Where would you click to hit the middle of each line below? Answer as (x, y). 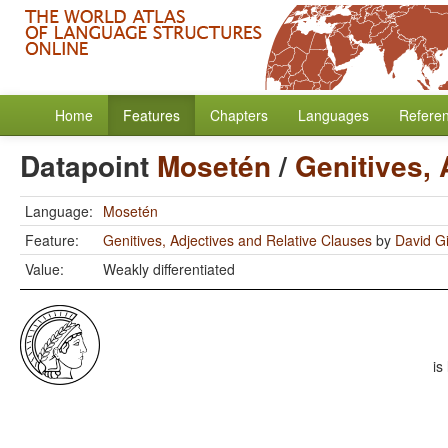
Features (151, 115)
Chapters (239, 115)
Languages (333, 115)
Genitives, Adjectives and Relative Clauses (237, 240)
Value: (44, 269)
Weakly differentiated (169, 269)
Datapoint (88, 165)
